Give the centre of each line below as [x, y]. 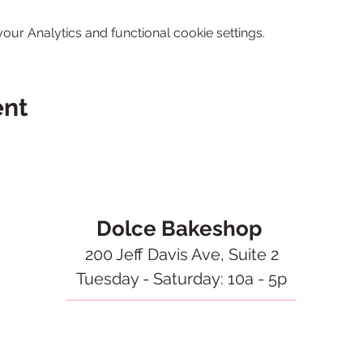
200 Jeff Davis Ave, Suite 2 [181, 254]
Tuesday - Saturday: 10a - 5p [181, 279]
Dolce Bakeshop [181, 228]
